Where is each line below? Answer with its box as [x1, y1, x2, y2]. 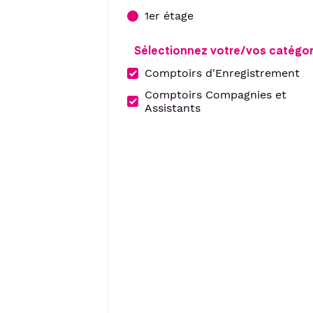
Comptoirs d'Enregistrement [145, 66, 300, 80]
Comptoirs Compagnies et [145, 88, 286, 101]
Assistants [145, 101, 201, 115]
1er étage [145, 9, 194, 22]
